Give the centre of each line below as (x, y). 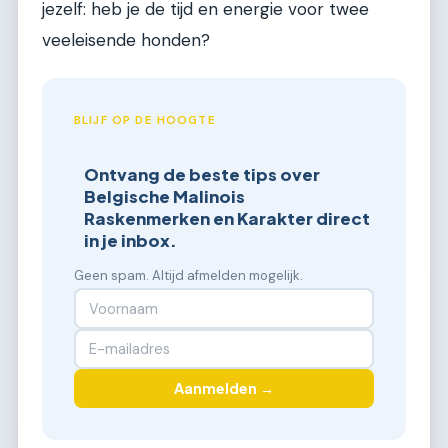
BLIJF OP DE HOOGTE (145, 120)
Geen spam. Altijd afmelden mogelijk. (188, 276)
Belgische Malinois (165, 197)
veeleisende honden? (126, 39)
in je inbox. (131, 241)
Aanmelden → (224, 388)
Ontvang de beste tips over (202, 175)
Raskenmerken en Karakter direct (227, 219)
